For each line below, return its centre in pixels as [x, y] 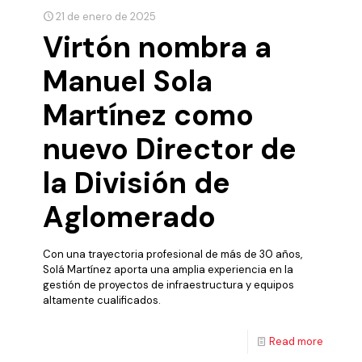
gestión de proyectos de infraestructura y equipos [168, 284]
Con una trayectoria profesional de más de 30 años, [173, 254]
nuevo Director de [170, 149]
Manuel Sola [128, 81]
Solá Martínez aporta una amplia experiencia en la [168, 269]
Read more [296, 341]
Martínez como [148, 115]
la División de [137, 183]
